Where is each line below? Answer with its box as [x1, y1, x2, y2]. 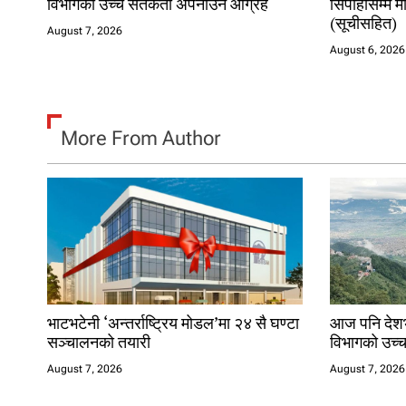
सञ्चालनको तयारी [47, 330, 150, 353]
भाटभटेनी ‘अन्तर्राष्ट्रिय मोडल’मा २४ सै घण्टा [47, 311, 299, 333]
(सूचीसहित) [330, 11, 398, 34]
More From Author [61, 126, 221, 150]
